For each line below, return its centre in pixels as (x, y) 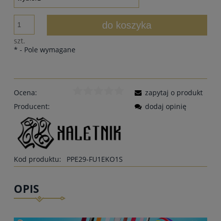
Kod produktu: (37, 159)
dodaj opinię (166, 107)
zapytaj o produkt (174, 93)
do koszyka (127, 25)
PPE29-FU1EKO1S (95, 159)
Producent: (32, 107)
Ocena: (25, 93)
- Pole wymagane (47, 50)
